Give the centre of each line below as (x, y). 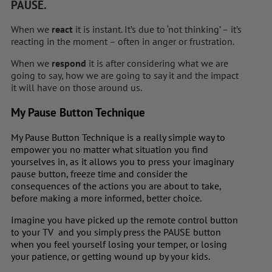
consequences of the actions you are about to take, (116, 185)
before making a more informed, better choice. (106, 198)
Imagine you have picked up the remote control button (124, 219)
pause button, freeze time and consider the (99, 173)
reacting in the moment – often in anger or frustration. (123, 42)
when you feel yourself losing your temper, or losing (119, 244)
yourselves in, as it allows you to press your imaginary (122, 161)
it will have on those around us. (76, 88)
